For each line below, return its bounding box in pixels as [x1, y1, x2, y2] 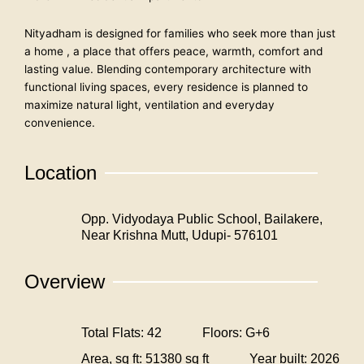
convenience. [24, 115, 95, 129]
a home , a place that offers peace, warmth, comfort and [24, 44, 323, 58]
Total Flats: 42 [81, 325, 162, 340]
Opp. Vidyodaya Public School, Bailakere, [81, 211, 323, 226]
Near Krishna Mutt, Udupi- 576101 [81, 227, 278, 242]
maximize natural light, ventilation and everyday [24, 97, 275, 111]
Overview [24, 270, 105, 292]
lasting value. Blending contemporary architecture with [24, 62, 311, 76]
